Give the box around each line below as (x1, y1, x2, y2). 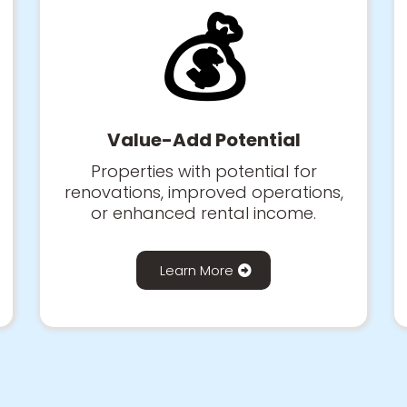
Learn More (160, 260, 233, 280)
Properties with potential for (90, 159, 317, 183)
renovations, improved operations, (64, 180, 343, 203)
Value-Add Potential (106, 126, 301, 153)
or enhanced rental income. (91, 201, 316, 224)
